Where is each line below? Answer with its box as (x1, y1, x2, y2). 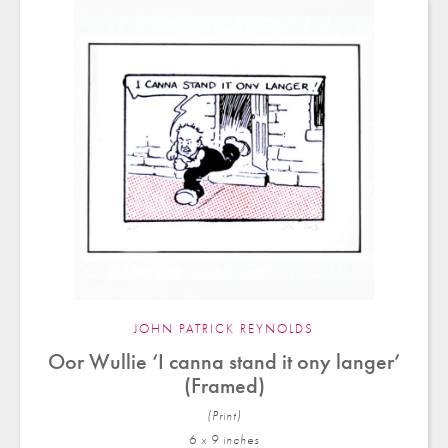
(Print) (206, 408, 242, 424)
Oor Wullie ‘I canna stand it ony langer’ (48, 348, 400, 376)
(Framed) (183, 372, 265, 400)
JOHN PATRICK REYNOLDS (134, 321, 314, 337)
